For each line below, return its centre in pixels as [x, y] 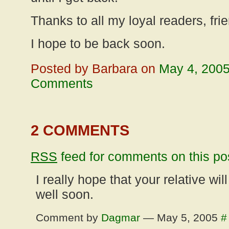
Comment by [68, 217]
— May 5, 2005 [180, 217]
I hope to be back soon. [98, 43]
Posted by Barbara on [95, 68]
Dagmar [121, 217]
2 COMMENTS [80, 130]
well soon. [65, 194]
